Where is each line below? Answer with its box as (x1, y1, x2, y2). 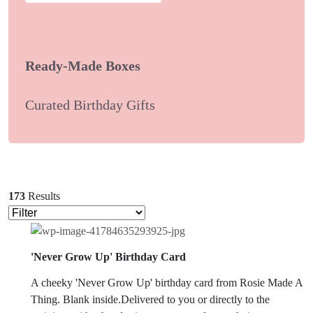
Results (28, 190, 60, 203)
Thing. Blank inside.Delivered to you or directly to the (31, 293, 270, 306)
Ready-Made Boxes (25, 57, 140, 73)
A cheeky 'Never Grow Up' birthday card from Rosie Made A (31, 277, 303, 289)
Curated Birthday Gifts (25, 97, 155, 113)
